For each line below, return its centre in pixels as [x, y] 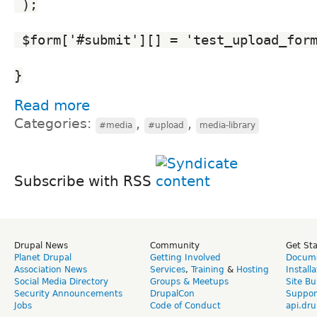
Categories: [55, 123]
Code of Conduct [185, 305]
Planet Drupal [43, 257]
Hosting [253, 269]
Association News [51, 269]
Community [175, 245]
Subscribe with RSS [85, 181]
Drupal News [41, 245]
